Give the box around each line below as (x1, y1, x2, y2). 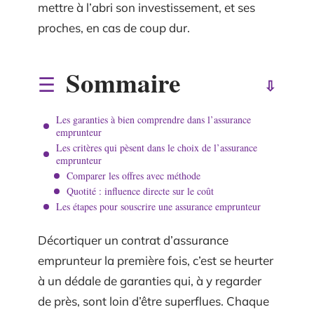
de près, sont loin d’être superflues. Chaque (38, 294, 269, 308)
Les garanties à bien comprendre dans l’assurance (56, 112, 251, 126)
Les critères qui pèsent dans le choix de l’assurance (56, 140, 257, 154)
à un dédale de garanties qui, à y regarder (38, 273, 261, 288)
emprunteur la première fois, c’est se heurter (38, 253, 273, 268)
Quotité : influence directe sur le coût (67, 184, 214, 198)
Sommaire (66, 63, 180, 102)
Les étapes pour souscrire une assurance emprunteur (56, 199, 261, 213)
